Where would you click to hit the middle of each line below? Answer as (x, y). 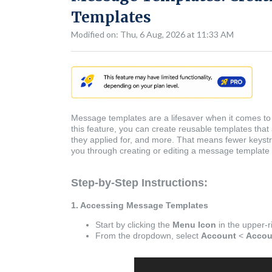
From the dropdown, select (147, 236)
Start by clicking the (134, 225)
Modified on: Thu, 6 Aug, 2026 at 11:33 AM (152, 34)
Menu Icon (194, 225)
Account (219, 236)
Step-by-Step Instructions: (139, 183)
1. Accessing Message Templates (140, 206)
